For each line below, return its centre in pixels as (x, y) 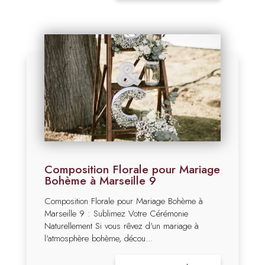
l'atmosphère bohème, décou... (98, 239)
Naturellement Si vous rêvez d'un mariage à (122, 226)
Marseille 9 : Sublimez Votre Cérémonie (116, 214)
